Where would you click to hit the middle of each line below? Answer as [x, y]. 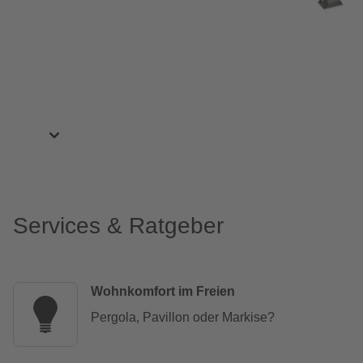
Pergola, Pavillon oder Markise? [183, 317]
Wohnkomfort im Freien [163, 291]
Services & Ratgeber [118, 226]
